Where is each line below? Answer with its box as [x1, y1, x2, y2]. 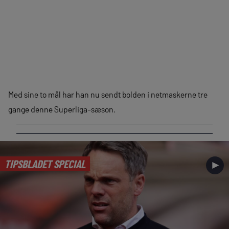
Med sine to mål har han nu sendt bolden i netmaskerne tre [8, 89, 208, 99]
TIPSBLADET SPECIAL [4, 156, 85, 170]
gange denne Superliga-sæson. [8, 104, 116, 114]
